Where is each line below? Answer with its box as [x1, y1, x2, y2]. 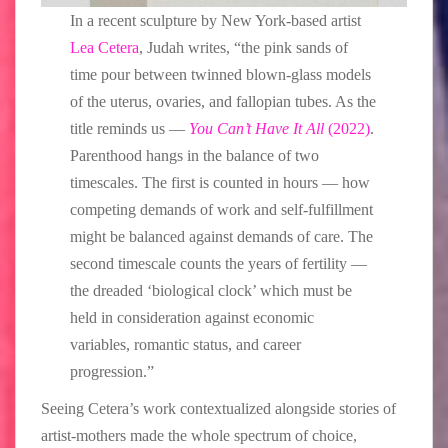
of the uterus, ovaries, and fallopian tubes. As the [70, 92, 377, 110]
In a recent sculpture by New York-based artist [70, 11, 362, 29]
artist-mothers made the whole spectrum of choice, [41, 426, 357, 444]
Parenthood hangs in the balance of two [70, 146, 320, 164]
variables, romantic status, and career [70, 335, 302, 353]
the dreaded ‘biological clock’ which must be [70, 281, 353, 299]
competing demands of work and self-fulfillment [70, 200, 374, 218]
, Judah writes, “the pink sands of [139, 38, 349, 56]
